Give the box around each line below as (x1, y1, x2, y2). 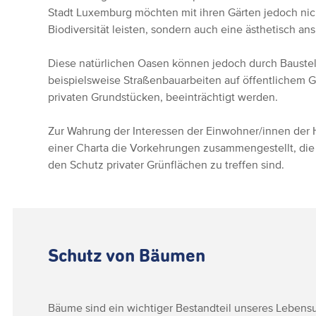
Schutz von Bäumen (48, 248, 206, 266)
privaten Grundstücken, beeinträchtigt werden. (48, 90, 279, 103)
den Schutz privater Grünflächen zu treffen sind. (48, 158, 285, 171)
